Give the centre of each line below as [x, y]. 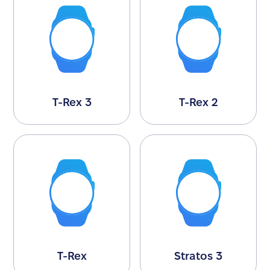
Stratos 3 [198, 256]
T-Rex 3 [72, 102]
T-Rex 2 [198, 102]
